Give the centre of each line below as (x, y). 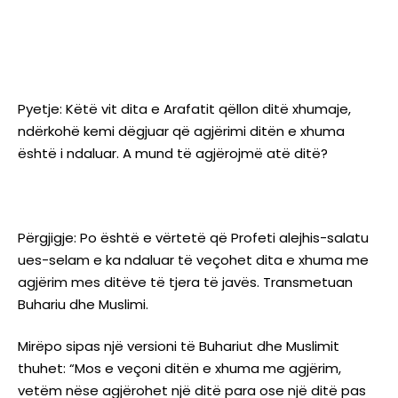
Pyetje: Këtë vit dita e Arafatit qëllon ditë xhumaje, (184, 108)
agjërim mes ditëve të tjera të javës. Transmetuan (185, 282)
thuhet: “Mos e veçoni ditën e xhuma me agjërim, (179, 369)
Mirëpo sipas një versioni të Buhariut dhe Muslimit (179, 346)
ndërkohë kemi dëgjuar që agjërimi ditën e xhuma (181, 131)
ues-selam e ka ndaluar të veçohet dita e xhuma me (193, 259)
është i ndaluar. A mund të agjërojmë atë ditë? (173, 153)
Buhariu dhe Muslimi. (83, 304)
